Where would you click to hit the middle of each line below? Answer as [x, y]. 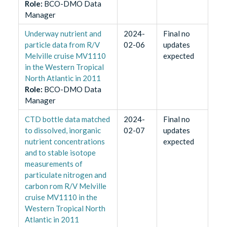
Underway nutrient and [63, 34]
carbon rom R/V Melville [65, 186]
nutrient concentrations [65, 142]
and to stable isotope [60, 153]
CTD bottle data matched [67, 119]
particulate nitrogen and [65, 175]
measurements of [53, 164]
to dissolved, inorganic [63, 130]
